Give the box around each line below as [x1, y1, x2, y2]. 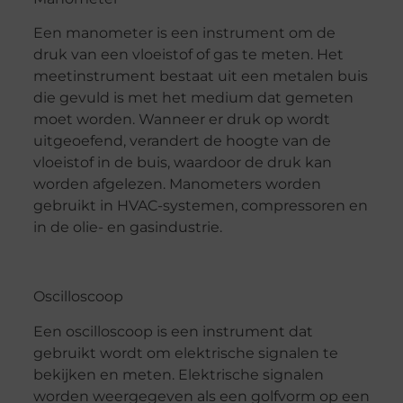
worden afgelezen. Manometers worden [32, 175, 321, 193]
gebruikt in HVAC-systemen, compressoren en [32, 197, 368, 215]
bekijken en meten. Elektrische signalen [32, 365, 324, 383]
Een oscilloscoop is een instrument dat [32, 322, 313, 340]
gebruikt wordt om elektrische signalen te [32, 344, 338, 362]
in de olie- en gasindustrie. [32, 219, 222, 237]
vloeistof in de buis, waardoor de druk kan [32, 154, 332, 172]
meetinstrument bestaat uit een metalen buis [32, 67, 368, 85]
